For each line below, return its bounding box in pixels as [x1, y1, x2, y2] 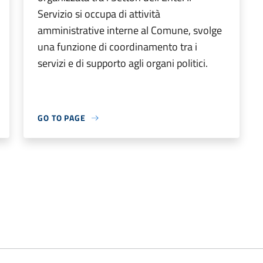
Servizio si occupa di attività [38, 6, 160, 22]
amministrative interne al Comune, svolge [38, 22, 222, 38]
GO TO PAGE [38, 112, 86, 124]
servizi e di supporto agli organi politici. [38, 55, 208, 71]
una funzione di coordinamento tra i [38, 39, 197, 55]
